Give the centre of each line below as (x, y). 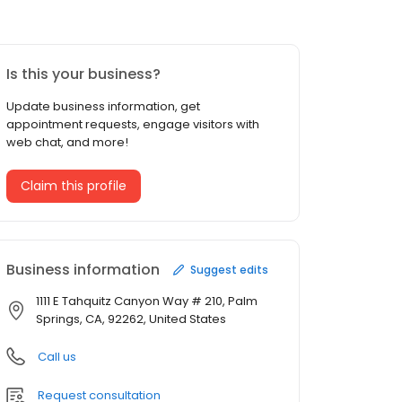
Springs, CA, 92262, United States (131, 319)
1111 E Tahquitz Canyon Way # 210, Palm (147, 301)
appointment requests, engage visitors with (133, 125)
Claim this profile (74, 186)
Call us (57, 357)
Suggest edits (229, 269)
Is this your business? (83, 74)
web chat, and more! (67, 143)
